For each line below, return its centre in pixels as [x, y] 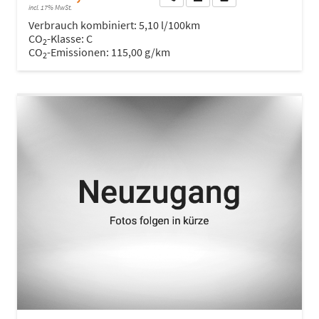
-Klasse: [66, 38]
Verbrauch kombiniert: [84, 25]
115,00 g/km [141, 52]
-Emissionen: [79, 52]
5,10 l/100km [169, 25]
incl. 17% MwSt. [50, 7]
